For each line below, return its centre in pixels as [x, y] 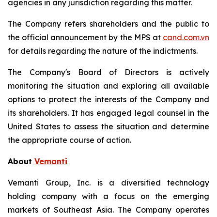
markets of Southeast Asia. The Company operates [108, 210]
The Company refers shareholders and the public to [108, 24]
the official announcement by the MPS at [85, 37]
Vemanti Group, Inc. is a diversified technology [108, 183]
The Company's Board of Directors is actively [108, 72]
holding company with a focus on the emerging [108, 196]
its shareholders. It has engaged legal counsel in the [108, 113]
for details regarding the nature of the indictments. [103, 51]
